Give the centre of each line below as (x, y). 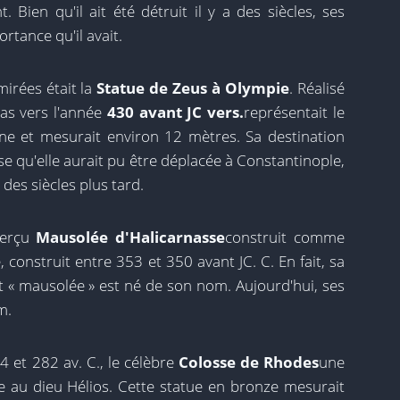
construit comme (285, 237)
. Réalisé (317, 88)
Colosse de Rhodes (246, 362)
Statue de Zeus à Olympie (191, 88)
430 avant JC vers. (175, 112)
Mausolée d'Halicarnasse (131, 237)
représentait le (295, 112)
